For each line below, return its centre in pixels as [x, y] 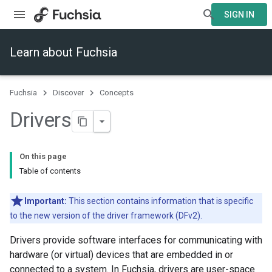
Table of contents [50, 171]
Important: [46, 201]
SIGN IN [239, 15]
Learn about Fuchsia [63, 52]
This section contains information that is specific [160, 201]
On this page [43, 157]
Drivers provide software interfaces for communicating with [136, 240]
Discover [68, 93]
